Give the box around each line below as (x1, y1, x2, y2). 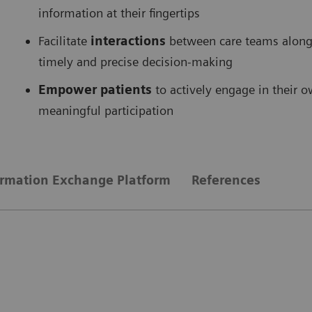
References (192, 172, 260, 187)
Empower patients (38, 81, 155, 97)
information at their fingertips (38, 5, 200, 20)
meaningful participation (38, 102, 173, 118)
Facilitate (38, 33, 91, 48)
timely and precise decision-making (38, 54, 233, 69)
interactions (91, 33, 169, 48)
